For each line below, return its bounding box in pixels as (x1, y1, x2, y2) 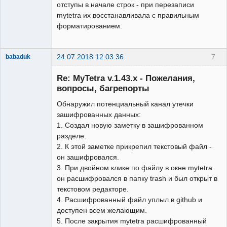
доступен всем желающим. (57, 206, 147, 214)
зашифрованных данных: (57, 110, 141, 119)
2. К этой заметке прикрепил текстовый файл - (57, 142, 212, 150)
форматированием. (57, 21, 122, 30)
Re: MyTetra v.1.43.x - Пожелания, (57, 72, 195, 83)
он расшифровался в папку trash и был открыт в (57, 174, 217, 182)
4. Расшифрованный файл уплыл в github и (57, 195, 202, 204)
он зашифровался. (57, 153, 119, 161)
